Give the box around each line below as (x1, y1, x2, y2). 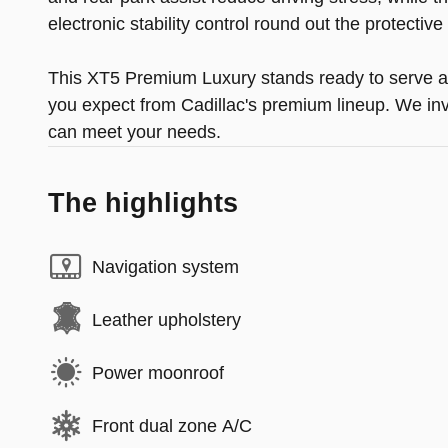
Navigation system (92, 256, 239, 277)
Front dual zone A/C (92, 415, 252, 436)
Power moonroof (92, 362, 224, 383)
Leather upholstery (92, 309, 241, 330)
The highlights (48, 188, 238, 219)
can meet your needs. (48, 122, 221, 143)
